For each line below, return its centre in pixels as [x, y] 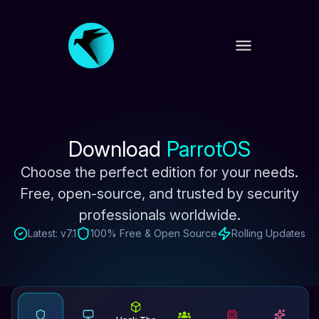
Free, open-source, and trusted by [132, 194]
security [273, 194]
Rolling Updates [268, 233]
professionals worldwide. [159, 215]
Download [115, 149]
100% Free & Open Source [154, 233]
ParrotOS [206, 149]
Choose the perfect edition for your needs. [159, 172]
